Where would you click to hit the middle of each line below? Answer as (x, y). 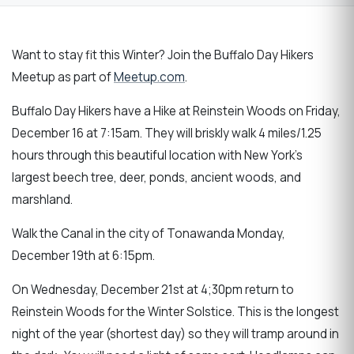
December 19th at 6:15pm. (85, 255)
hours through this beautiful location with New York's (157, 155)
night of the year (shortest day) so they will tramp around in (175, 334)
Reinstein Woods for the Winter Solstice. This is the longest (175, 312)
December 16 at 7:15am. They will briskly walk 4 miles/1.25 (167, 133)
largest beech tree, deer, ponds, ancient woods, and (156, 177)
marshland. (43, 199)
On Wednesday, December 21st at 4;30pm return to (153, 290)
